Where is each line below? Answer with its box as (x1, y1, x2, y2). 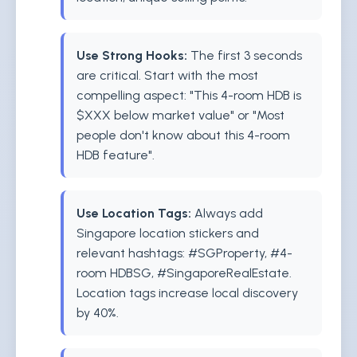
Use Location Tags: (76, 206, 191, 221)
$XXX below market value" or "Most (76, 108, 284, 123)
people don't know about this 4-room (76, 127, 290, 143)
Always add (191, 206, 263, 221)
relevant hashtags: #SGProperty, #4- (76, 245, 292, 261)
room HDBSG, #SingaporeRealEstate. (76, 265, 292, 280)
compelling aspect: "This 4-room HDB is (76, 88, 301, 103)
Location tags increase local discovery (76, 285, 298, 300)
